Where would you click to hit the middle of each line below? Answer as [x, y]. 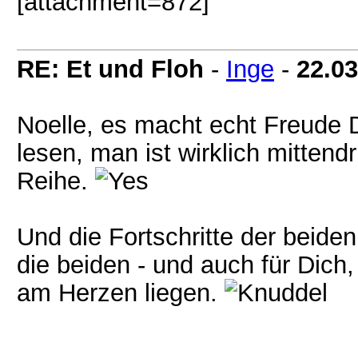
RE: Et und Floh [110, 69]
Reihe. [56, 181]
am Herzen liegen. [121, 292]
